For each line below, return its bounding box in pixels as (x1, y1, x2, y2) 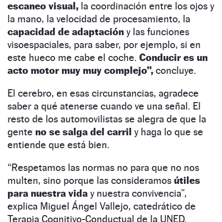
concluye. (156, 64, 199, 76)
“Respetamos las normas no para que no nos (7, 161, 199, 173)
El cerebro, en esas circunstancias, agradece (7, 87, 199, 99)
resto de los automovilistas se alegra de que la (7, 112, 206, 125)
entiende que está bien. (7, 138, 110, 151)
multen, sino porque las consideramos (7, 174, 174, 186)
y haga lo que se (134, 125, 203, 138)
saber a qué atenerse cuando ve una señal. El (7, 100, 201, 112)
